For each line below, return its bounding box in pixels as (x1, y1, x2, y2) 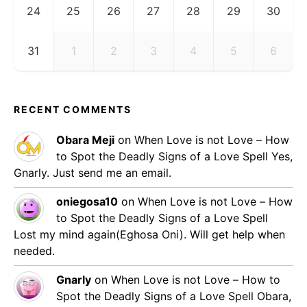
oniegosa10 (56, 195, 118, 209)
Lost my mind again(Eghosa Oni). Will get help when (14, 228, 285, 242)
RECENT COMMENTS (14, 103, 132, 116)
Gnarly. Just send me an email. (14, 166, 171, 180)
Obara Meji (56, 133, 114, 147)
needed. (14, 244, 55, 258)
